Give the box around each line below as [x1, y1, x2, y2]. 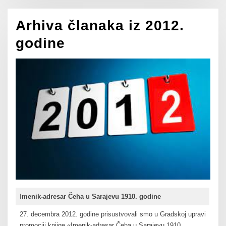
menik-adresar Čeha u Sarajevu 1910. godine [21, 193, 161, 201]
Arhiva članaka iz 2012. [16, 18, 185, 34]
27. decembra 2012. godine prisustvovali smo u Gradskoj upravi [19, 210, 206, 218]
